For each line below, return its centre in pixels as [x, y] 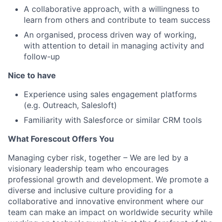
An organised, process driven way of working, [110, 34]
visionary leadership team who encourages [88, 168]
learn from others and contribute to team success [117, 20]
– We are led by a [155, 157]
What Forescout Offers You [61, 139]
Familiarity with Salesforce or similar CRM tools [113, 120]
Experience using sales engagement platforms [110, 94]
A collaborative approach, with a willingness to [112, 9]
